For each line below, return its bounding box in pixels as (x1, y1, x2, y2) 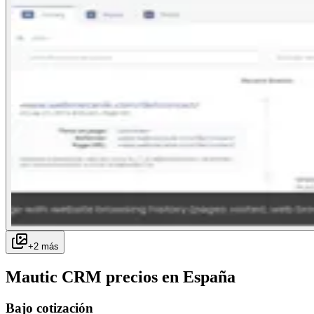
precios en (106, 267, 179, 286)
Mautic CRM (6, 267, 102, 286)
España (183, 267, 235, 286)
